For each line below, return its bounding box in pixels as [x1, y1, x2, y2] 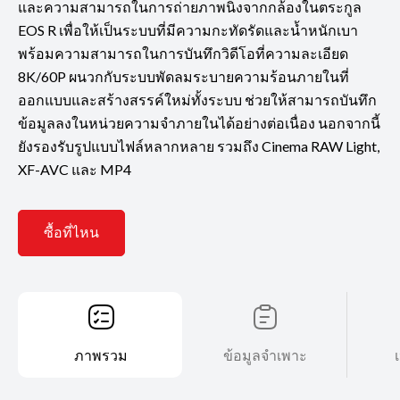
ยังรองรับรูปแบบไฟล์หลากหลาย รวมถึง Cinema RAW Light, [18, 137, 379, 154]
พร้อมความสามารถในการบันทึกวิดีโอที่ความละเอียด [18, 44, 348, 62]
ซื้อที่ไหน [44, 223, 99, 241]
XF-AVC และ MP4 [18, 160, 131, 178]
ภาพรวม [73, 346, 128, 363]
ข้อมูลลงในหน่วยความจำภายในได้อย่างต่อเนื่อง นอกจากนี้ [18, 113, 380, 131]
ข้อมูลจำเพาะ [222, 346, 307, 363]
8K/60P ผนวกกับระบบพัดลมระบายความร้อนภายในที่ [18, 67, 349, 85]
